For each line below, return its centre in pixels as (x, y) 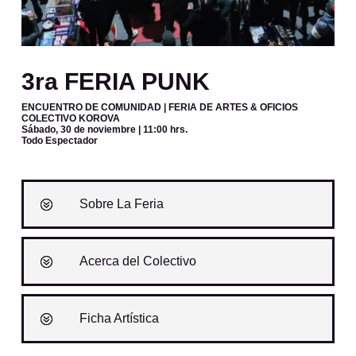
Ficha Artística (119, 318)
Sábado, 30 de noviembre (78, 130)
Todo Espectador (59, 141)
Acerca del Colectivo (137, 261)
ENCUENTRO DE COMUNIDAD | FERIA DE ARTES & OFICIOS (159, 107)
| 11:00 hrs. (161, 130)
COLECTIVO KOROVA (70, 118)
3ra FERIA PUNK (118, 81)
